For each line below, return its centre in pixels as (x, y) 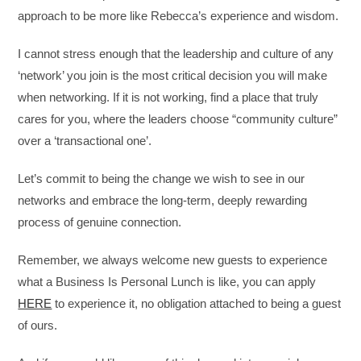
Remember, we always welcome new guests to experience (173, 259)
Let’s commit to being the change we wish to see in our (162, 178)
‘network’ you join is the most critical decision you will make (173, 75)
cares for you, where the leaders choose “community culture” (178, 118)
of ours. (38, 325)
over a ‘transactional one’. (85, 140)
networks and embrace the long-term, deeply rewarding (163, 200)
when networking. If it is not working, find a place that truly (168, 97)
